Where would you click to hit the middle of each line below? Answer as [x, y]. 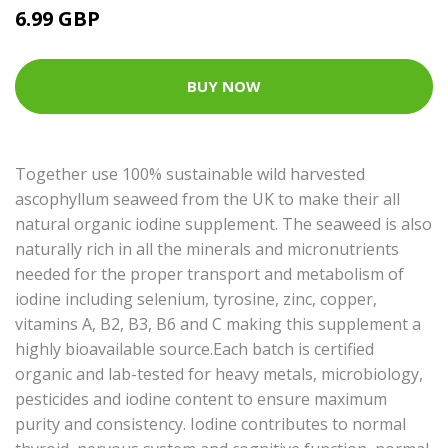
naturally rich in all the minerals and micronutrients [207, 248]
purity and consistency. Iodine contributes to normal [210, 423]
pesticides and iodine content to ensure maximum [201, 398]
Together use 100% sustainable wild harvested [190, 173]
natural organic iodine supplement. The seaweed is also [223, 223]
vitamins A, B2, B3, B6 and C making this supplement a [218, 323]
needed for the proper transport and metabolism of [209, 273]
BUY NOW [224, 86]
